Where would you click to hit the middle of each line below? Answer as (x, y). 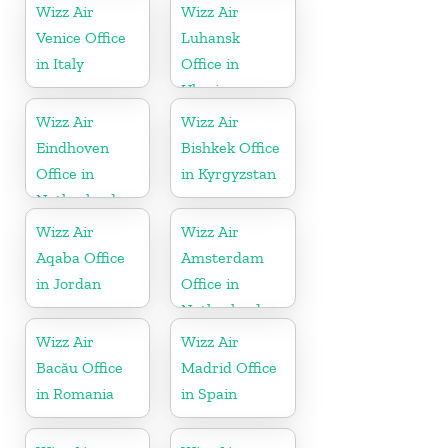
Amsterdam (223, 257)
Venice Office (81, 37)
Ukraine (209, 89)
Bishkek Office (231, 147)
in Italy (60, 63)
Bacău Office (79, 367)
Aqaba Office (80, 257)
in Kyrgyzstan (229, 173)
